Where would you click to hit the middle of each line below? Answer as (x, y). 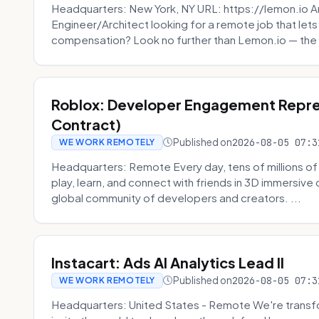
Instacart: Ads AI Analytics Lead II (168, 262)
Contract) (87, 124)
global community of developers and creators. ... (177, 198)
